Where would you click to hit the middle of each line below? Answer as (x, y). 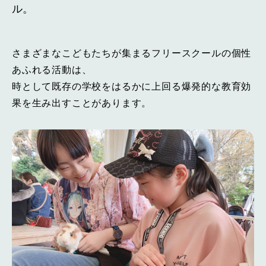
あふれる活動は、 (52, 69)
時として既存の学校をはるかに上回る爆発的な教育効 (132, 86)
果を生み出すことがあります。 (82, 103)
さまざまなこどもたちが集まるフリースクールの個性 (132, 53)
